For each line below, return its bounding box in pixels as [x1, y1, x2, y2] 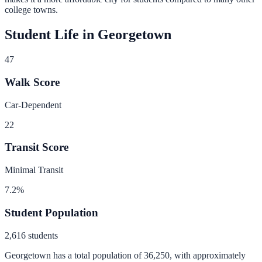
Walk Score [5, 75, 60, 88]
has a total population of [51, 250, 142, 260]
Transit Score [5, 141, 68, 154]
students [26, 230, 58, 240]
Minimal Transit [5, 165, 63, 175]
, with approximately [170, 250, 246, 260]
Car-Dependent [5, 99, 61, 110]
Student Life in [5, 27, 98, 43]
